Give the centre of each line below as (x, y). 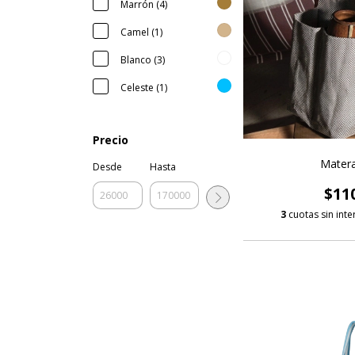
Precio (111, 140)
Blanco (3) (143, 60)
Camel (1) (141, 32)
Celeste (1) (144, 88)
